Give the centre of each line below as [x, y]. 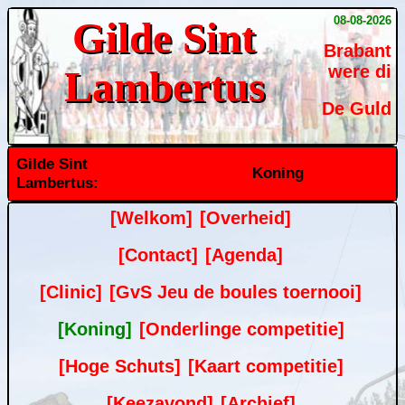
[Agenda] [244, 255]
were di [360, 71]
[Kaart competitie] [265, 366]
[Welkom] [151, 218]
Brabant [358, 51]
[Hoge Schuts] [119, 366]
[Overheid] [245, 218]
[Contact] [158, 255]
